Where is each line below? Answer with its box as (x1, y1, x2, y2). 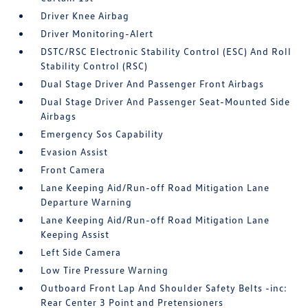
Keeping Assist (41, 228, 110, 241)
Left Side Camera (41, 246, 122, 258)
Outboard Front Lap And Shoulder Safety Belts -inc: (41, 282, 288, 294)
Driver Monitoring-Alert (41, 27, 154, 40)
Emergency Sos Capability (41, 128, 164, 140)
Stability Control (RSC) (41, 60, 148, 72)
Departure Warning (41, 196, 133, 208)
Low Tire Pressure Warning (41, 264, 169, 276)
